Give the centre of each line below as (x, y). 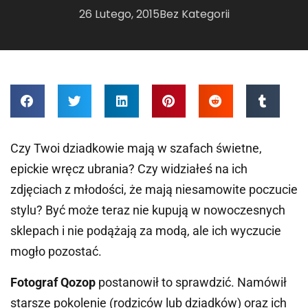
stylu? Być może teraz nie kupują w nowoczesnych (148, 210)
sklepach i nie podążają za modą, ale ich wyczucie (146, 231)
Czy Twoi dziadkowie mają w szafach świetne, (136, 148)
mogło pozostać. (56, 252)
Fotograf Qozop (53, 282)
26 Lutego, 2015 (119, 14)
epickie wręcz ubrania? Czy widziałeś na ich (129, 169)
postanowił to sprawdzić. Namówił (191, 282)
